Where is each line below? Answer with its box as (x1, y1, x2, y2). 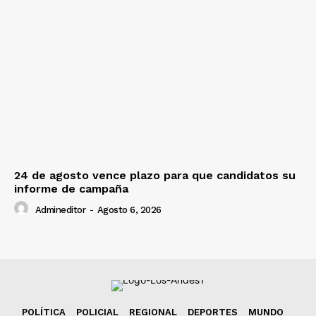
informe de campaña (14, 182, 128, 196)
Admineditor (35, 204, 85, 215)
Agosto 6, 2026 (97, 204, 162, 215)
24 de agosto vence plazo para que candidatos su (14, 169, 296, 183)
